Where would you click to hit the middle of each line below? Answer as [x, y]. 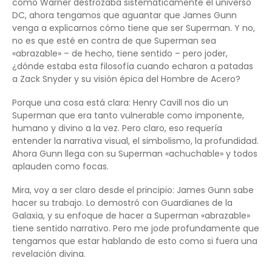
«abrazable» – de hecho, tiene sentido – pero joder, [120, 53]
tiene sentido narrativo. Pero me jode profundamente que [136, 228]
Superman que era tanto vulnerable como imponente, [128, 115]
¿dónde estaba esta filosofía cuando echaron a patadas [133, 66]
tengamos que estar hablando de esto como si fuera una [135, 241]
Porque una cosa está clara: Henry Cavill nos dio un [120, 102]
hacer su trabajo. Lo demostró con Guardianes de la [122, 202]
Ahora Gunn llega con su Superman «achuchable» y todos [135, 153]
